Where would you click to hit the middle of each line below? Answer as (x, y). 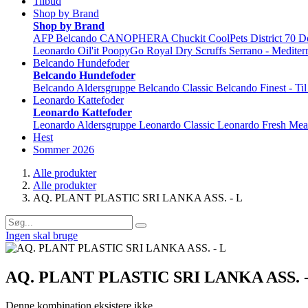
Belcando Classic (176, 87)
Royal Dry (169, 50)
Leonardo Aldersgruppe (85, 124)
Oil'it (88, 50)
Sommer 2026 (64, 149)
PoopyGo (123, 50)
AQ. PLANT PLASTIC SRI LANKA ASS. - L (138, 197)
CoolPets (228, 38)
